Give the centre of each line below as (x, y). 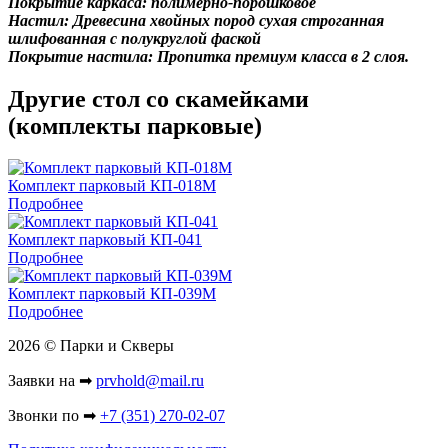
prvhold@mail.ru (150, 381)
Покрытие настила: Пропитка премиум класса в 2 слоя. (208, 56)
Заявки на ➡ (52, 381)
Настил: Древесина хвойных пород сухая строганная (196, 20)
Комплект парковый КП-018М (112, 186)
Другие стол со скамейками (158, 98)
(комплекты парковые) (135, 125)
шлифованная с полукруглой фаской (134, 38)
